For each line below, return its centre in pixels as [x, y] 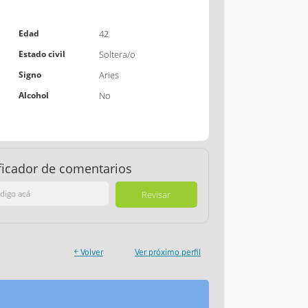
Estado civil [42, 54]
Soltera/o [118, 55]
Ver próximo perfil [168, 253]
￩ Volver [89, 253]
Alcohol [33, 96]
